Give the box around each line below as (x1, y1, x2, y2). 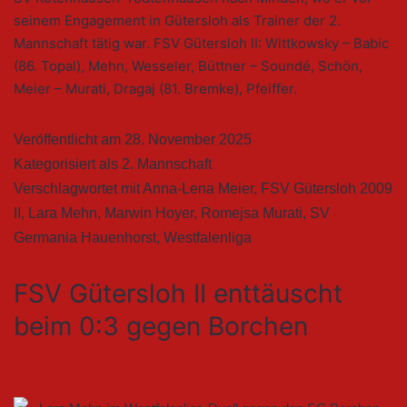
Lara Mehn (28, 205, 97, 222)
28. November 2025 (124, 132, 252, 148)
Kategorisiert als (14, 156, 122, 173)
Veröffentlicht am (14, 132, 124, 148)
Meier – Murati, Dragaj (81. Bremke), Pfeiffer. (14, 80, 297, 98)
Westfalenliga (164, 230, 252, 246)
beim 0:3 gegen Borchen (14, 311, 308, 342)
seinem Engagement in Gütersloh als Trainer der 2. (14, 12, 341, 30)
